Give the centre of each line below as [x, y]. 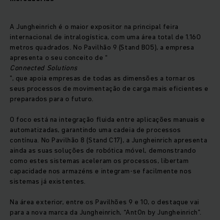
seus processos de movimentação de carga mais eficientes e [109, 89]
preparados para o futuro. [52, 99]
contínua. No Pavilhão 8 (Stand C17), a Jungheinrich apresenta [109, 140]
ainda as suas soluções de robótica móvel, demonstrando [103, 151]
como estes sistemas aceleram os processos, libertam [99, 161]
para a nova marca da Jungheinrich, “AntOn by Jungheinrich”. [106, 212]
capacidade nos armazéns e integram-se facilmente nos [101, 171]
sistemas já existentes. [48, 181]
